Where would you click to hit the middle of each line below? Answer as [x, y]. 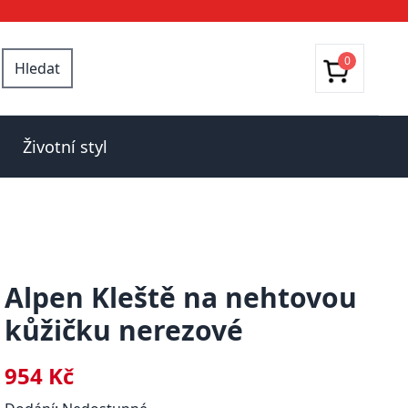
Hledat [37, 68]
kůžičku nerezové [124, 330]
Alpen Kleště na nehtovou [181, 297]
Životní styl [65, 147]
